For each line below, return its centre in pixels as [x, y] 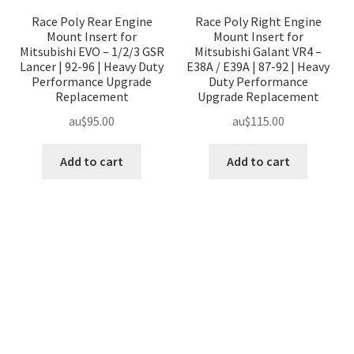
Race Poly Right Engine [258, 22]
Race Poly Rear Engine [92, 22]
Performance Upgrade [92, 82]
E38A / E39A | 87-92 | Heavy [258, 67]
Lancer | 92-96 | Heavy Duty [92, 67]
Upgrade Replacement [258, 97]
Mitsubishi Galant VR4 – [258, 52]
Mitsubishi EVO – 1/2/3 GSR [92, 52]
